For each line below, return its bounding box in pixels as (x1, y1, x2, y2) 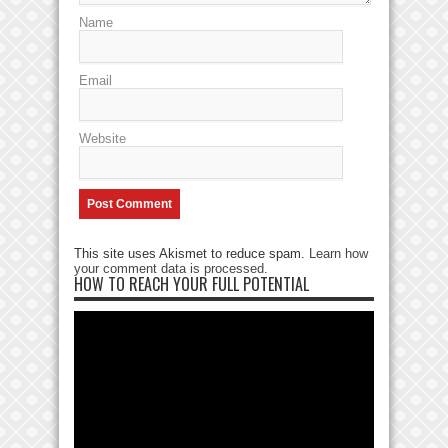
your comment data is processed (74, 261, 264, 277)
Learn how (309, 246, 368, 262)
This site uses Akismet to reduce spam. (74, 246, 309, 262)
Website (79, 131, 126, 147)
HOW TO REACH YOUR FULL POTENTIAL (74, 272, 309, 297)
